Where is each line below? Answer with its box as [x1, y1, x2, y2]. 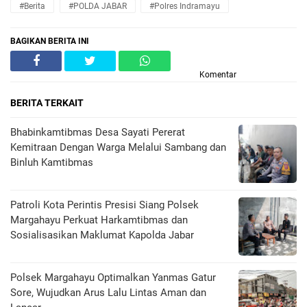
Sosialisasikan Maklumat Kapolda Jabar [10, 228, 194, 241]
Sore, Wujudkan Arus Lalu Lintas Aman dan [10, 286, 206, 299]
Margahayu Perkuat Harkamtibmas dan [10, 213, 188, 226]
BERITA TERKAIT [10, 97, 84, 108]
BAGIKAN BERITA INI [10, 36, 89, 46]
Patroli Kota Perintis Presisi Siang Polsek [10, 198, 199, 211]
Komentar [199, 69, 236, 79]
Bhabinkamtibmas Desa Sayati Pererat [10, 125, 185, 138]
